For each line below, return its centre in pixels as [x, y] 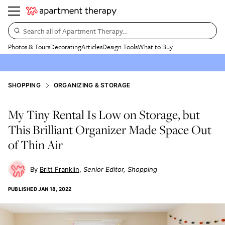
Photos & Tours [29, 47]
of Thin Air [35, 145]
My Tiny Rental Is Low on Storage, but [104, 115]
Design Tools [120, 47]
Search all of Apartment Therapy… [75, 31]
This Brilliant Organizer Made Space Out [110, 130]
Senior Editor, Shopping [120, 169]
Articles [92, 47]
